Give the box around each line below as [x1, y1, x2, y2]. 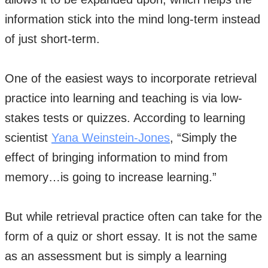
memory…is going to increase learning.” [5, 170, 220, 184]
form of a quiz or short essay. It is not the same [5, 230, 257, 243]
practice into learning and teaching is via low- [5, 92, 242, 105]
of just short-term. [5, 32, 103, 45]
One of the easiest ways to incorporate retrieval [5, 72, 257, 85]
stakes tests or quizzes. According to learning [5, 111, 245, 124]
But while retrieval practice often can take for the [5, 210, 262, 223]
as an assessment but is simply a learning [5, 249, 227, 263]
